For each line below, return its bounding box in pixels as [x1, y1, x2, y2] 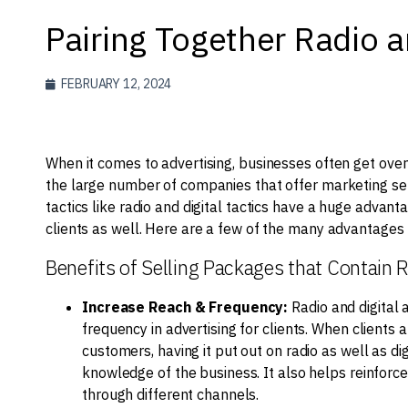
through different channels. [82, 385, 260, 403]
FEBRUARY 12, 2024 [61, 76, 172, 92]
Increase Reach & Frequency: [82, 298, 289, 316]
